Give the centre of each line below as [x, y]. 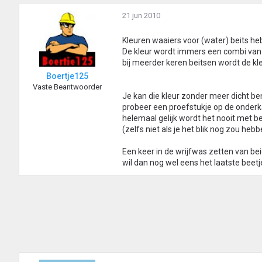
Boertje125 [67, 76]
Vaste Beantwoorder [67, 87]
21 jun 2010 [141, 16]
